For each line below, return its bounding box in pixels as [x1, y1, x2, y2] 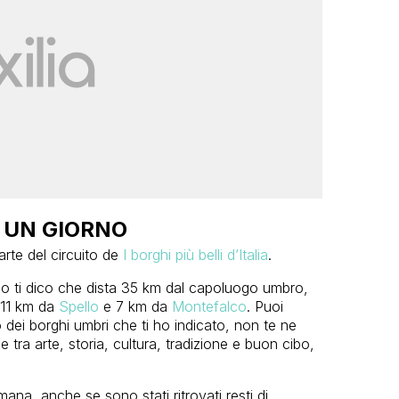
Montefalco [171, 297, 247, 315]
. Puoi [246, 297, 283, 315]
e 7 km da [98, 297, 172, 315]
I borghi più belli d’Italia [122, 245, 268, 264]
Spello [58, 297, 99, 315]
